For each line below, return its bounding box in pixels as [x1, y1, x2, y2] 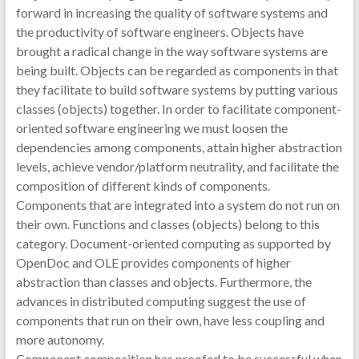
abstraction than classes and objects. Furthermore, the [15, 274, 312, 289]
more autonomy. [15, 332, 104, 347]
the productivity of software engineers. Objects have [15, 24, 304, 39]
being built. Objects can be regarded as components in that [15, 63, 338, 78]
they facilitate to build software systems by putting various [15, 82, 338, 97]
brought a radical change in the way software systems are [15, 43, 328, 58]
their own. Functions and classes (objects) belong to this [15, 216, 320, 232]
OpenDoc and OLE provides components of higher [15, 255, 291, 270]
